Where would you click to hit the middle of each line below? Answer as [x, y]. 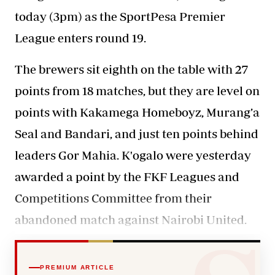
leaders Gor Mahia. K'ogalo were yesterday [133, 155]
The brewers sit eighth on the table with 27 [131, 69]
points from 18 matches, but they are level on [137, 90]
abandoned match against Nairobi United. [132, 219]
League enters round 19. [80, 37]
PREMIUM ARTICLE [77, 267]
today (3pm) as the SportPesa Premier [120, 16]
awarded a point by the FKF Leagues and [127, 176]
